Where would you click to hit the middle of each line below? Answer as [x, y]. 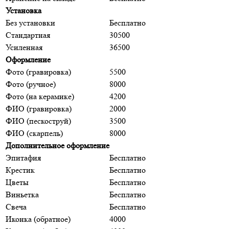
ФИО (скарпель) [34, 133]
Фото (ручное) [31, 84]
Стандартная [28, 35]
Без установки [30, 23]
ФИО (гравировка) [39, 109]
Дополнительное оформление [58, 146]
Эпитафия [23, 158]
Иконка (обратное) [38, 219]
